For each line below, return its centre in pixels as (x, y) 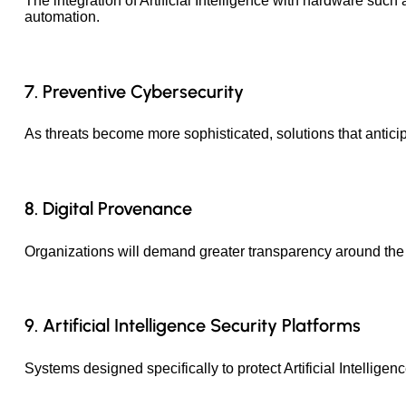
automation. (62, 17)
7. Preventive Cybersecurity (134, 91)
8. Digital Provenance (108, 209)
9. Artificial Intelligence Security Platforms (193, 326)
